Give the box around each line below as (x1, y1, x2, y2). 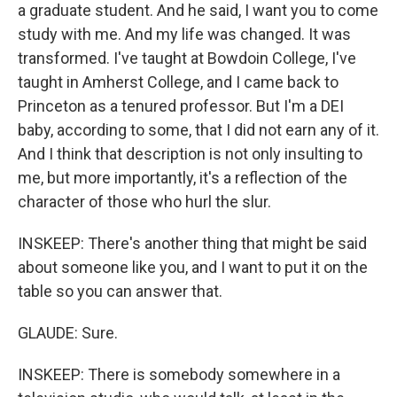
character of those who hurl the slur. (18, 192, 271, 211)
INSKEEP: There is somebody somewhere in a (18, 365, 340, 384)
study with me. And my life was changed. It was (18, 25, 351, 43)
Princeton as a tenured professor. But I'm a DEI (18, 97, 344, 115)
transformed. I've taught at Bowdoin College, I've (18, 49, 356, 67)
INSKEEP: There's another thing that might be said (18, 234, 367, 253)
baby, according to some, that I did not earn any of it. (18, 121, 379, 139)
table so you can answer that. (18, 282, 222, 300)
